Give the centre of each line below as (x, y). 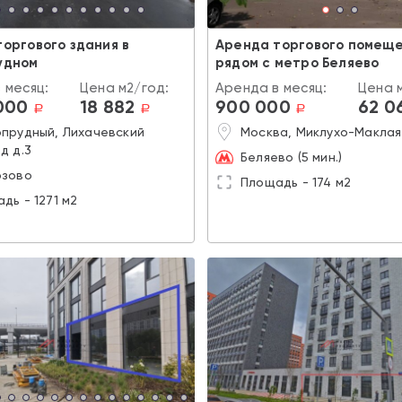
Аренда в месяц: (271, 87)
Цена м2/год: (125, 87)
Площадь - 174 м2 (296, 182)
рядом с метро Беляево (297, 62)
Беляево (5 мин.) (292, 157)
